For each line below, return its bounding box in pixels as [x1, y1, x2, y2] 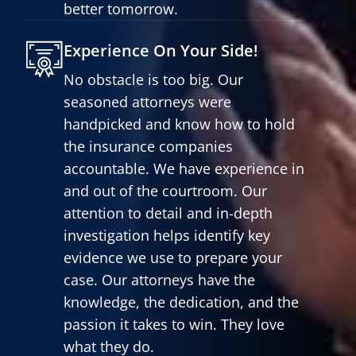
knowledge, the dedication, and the [64, 292, 299, 311]
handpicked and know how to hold [64, 114, 295, 133]
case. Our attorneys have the [64, 269, 255, 289]
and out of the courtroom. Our [64, 180, 267, 200]
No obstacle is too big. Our [64, 69, 243, 89]
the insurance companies [64, 136, 233, 156]
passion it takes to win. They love [64, 314, 284, 334]
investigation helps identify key [64, 225, 270, 245]
